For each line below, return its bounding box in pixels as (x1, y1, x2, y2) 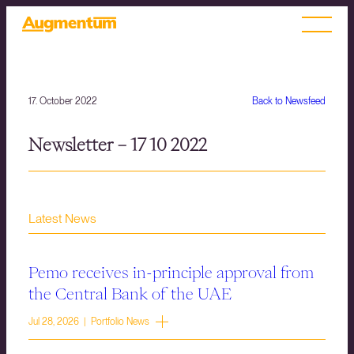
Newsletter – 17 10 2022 (28, 136, 207, 154)
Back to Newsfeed (252, 96, 326, 107)
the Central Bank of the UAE (28, 285, 232, 302)
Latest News (28, 211, 96, 227)
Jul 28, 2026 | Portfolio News (28, 316, 149, 328)
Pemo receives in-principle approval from (28, 264, 314, 281)
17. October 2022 (28, 96, 97, 107)
